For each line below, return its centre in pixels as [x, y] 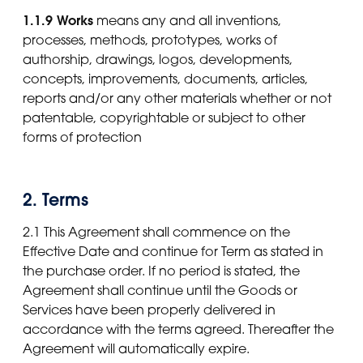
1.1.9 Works [58, 21]
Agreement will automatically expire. [136, 348]
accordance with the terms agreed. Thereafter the [178, 329]
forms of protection [82, 137]
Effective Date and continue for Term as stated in [173, 251]
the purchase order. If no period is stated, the [161, 270]
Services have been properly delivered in [149, 309]
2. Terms [56, 200]
